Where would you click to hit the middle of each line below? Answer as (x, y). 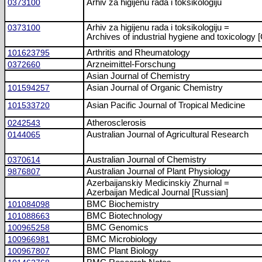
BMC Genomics (118, 227)
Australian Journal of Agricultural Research (168, 135)
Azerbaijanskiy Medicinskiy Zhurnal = (158, 183)
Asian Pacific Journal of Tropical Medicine (166, 105)
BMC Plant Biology (123, 251)
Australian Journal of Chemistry (146, 160)
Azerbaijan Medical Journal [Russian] (157, 192)
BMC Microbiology (122, 239)
